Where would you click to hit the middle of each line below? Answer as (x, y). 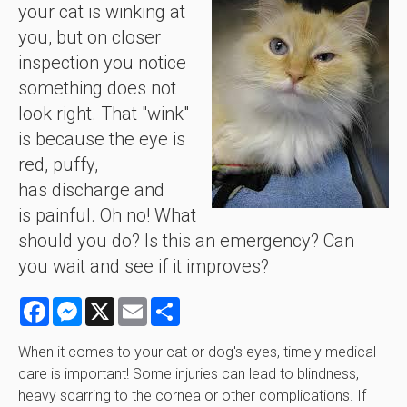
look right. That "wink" (104, 114)
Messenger (117, 304)
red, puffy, (58, 165)
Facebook (82, 304)
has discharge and (91, 190)
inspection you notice (102, 63)
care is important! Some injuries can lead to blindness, (189, 374)
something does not (97, 89)
